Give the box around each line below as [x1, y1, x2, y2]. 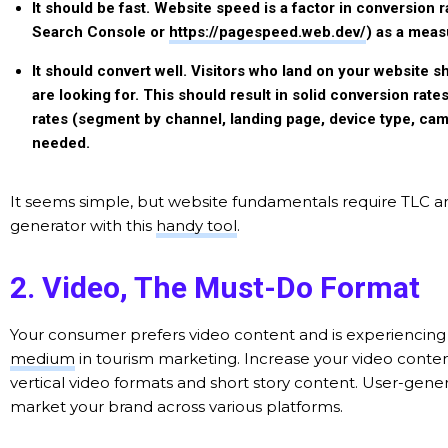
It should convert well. [32, 62, 187, 80]
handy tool [156, 216, 237, 235]
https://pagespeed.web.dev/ [169, 23, 366, 41]
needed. [32, 134, 90, 152]
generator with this [10, 216, 156, 235]
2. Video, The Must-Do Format [10, 270, 420, 305]
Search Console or [32, 23, 169, 41]
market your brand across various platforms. [10, 397, 343, 416]
